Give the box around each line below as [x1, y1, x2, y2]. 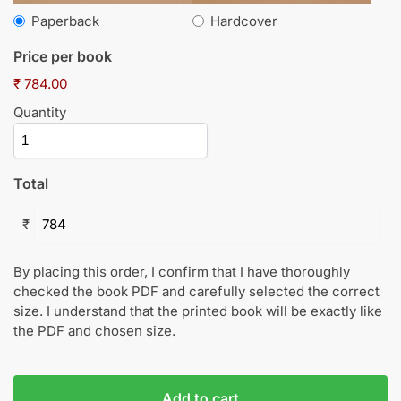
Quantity [13, 103, 66, 121]
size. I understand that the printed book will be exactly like [13, 302, 382, 320]
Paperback [31, 12, 99, 30]
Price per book [13, 47, 112, 65]
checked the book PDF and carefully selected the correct [13, 282, 380, 300]
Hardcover [210, 12, 277, 30]
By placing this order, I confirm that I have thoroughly [13, 262, 350, 280]
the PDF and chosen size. [13, 321, 175, 339]
